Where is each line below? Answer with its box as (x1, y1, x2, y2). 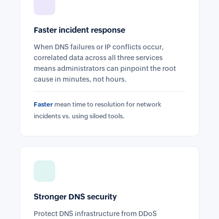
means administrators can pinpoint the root (34, 65, 176, 72)
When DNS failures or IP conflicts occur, (34, 43, 164, 51)
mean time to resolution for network (53, 101, 161, 108)
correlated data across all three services (34, 54, 163, 62)
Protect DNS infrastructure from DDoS (34, 210, 157, 218)
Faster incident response (34, 25, 125, 35)
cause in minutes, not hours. (34, 75, 127, 83)
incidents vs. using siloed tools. (34, 112, 125, 120)
